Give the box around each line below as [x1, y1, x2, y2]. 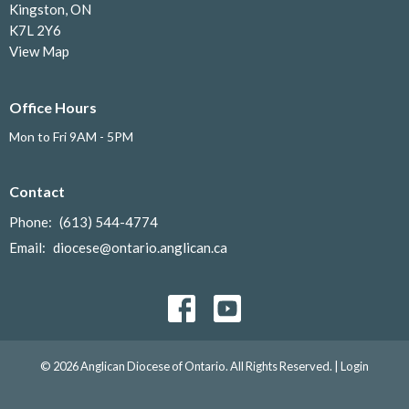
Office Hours [9, 98, 97, 116]
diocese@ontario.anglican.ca [53, 238, 227, 256]
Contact [9, 183, 65, 201]
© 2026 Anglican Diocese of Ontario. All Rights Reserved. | [40, 358, 341, 373]
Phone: [9, 213, 55, 230]
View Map [9, 42, 69, 59]
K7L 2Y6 [9, 21, 61, 38]
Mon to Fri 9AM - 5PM [9, 129, 133, 145]
